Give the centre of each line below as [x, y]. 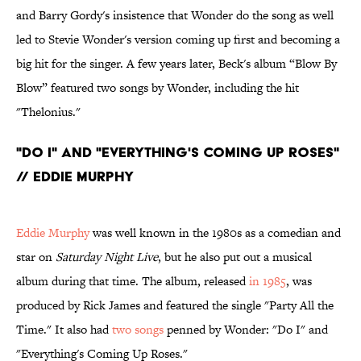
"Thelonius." [48, 112]
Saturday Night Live [107, 257]
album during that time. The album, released [133, 281]
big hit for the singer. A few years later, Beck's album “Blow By [176, 64]
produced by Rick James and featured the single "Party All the [175, 305]
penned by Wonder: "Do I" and [246, 330]
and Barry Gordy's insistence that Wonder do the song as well [175, 15]
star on [36, 257]
